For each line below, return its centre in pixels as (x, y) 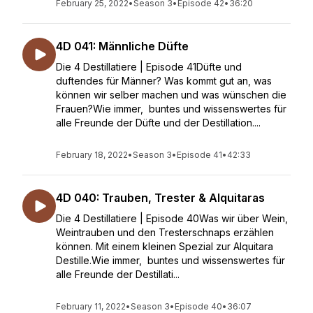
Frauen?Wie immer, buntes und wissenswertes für (171, 109)
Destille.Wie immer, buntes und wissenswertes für (170, 260)
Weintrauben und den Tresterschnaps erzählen (165, 232)
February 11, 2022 (91, 306)
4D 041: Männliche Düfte (122, 46)
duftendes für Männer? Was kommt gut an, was (164, 81)
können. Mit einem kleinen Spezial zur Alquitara (165, 246)
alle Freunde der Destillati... (118, 274)
